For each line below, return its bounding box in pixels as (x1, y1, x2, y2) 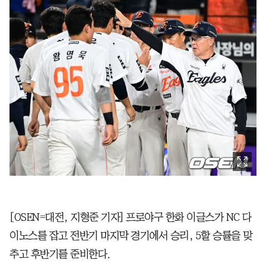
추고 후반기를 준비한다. (9, 248, 110, 259)
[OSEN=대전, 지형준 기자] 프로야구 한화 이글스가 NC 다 (9, 211, 252, 223)
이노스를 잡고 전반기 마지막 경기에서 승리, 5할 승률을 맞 (9, 230, 252, 241)
